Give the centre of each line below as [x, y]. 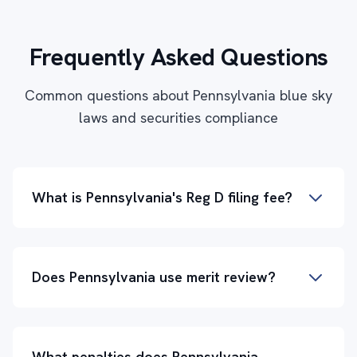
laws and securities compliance [178, 118]
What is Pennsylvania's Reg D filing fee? [162, 197]
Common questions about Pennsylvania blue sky [178, 95]
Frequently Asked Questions [178, 57]
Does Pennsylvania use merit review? [154, 277]
